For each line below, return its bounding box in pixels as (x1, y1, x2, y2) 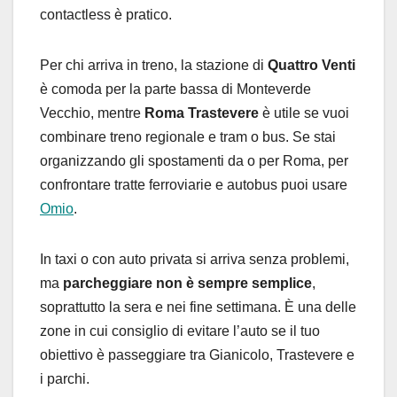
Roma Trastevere (144, 105, 259, 121)
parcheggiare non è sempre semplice (63, 275, 312, 291)
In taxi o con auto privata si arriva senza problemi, (40, 251, 349, 267)
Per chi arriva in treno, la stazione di (40, 57, 268, 73)
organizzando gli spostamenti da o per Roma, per (40, 152, 348, 168)
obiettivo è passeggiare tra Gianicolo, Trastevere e (40, 346, 354, 362)
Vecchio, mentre (40, 105, 144, 121)
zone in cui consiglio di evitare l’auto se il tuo (40, 323, 320, 339)
